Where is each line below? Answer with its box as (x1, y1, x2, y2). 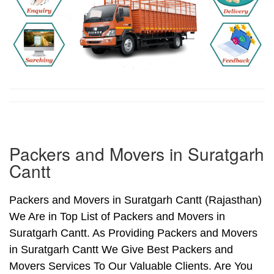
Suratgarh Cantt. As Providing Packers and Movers (9, 227, 257, 240)
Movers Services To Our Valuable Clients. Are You (9, 260, 253, 273)
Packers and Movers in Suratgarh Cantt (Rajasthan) (9, 194, 262, 207)
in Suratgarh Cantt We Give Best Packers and (9, 243, 233, 256)
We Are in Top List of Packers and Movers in (9, 210, 225, 223)
